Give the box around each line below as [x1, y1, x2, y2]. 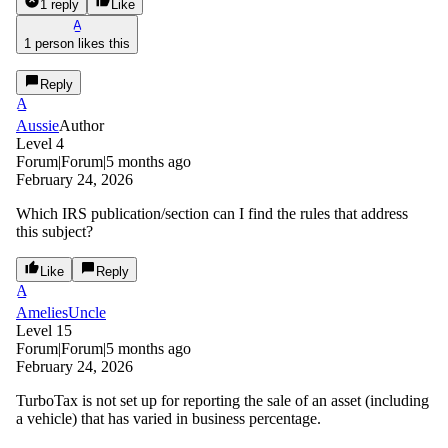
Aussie [16, 116, 59, 134]
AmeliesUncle [16, 303, 106, 321]
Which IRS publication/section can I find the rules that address [16, 204, 408, 222]
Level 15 [16, 321, 72, 339]
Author [59, 116, 104, 134]
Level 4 [16, 134, 64, 152]
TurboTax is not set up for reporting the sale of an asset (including [16, 391, 429, 409]
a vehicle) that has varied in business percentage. [16, 409, 321, 427]
